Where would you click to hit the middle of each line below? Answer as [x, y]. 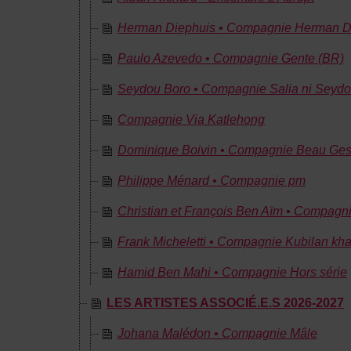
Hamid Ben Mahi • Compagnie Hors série [232, 272]
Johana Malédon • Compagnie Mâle [217, 333]
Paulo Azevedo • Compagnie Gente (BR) [231, 58]
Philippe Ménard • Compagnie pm [212, 181]
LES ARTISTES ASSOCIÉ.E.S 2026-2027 [225, 303]
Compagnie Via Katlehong [191, 119]
